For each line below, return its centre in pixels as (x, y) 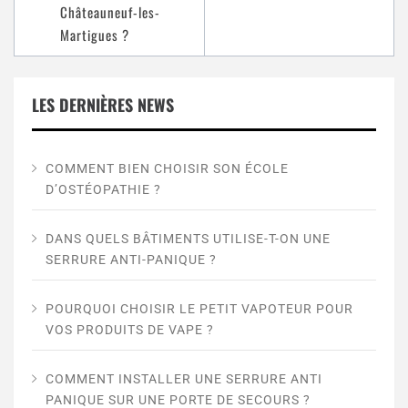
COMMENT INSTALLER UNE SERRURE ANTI (184, 378)
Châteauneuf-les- (110, 12)
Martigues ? (95, 35)
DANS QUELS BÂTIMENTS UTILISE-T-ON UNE (188, 238)
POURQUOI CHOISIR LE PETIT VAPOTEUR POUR (199, 308)
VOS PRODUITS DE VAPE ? (130, 329)
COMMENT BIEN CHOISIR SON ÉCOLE (167, 168)
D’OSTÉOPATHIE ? (103, 189)
